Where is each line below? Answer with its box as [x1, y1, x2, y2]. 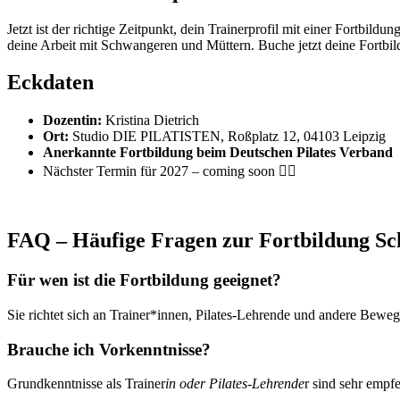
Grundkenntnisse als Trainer [7, 376, 165, 392]
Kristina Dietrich [102, 112, 199, 129]
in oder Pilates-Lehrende [165, 376, 304, 392]
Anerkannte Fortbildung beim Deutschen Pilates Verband [43, 145, 393, 161]
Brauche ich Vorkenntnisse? [7, 339, 211, 359]
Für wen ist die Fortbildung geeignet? [7, 271, 281, 290]
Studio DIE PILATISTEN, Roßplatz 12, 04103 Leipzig [69, 129, 386, 145]
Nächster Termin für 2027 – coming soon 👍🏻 [43, 163, 296, 179]
